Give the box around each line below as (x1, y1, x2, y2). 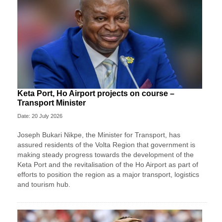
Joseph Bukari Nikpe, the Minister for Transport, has (17, 131, 180, 139)
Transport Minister (17, 99, 86, 108)
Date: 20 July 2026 (17, 113, 62, 119)
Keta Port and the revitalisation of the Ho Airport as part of (17, 161, 198, 169)
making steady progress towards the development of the (17, 151, 194, 159)
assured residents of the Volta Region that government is (17, 141, 195, 149)
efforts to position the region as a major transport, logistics (17, 170, 199, 179)
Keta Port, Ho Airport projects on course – (17, 89, 174, 98)
